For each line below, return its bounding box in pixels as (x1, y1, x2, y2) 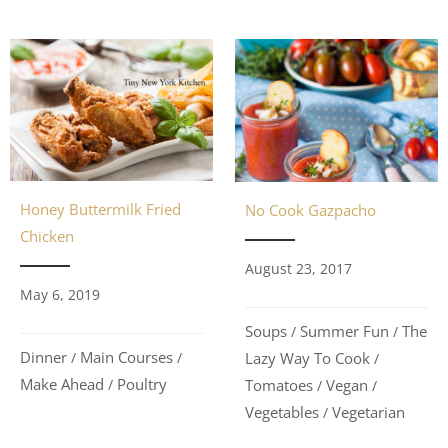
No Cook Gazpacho (245, 199, 376, 220)
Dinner (20, 347, 67, 368)
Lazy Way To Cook (245, 347, 370, 368)
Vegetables (245, 401, 319, 422)
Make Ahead (20, 374, 104, 395)
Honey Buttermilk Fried (20, 199, 181, 220)
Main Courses (80, 347, 173, 368)
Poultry (117, 374, 167, 395)
